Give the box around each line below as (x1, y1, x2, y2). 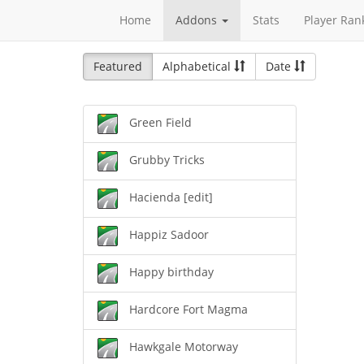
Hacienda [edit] (129, 189, 213, 206)
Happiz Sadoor (129, 227, 209, 243)
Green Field (129, 115, 192, 131)
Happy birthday (129, 264, 214, 280)
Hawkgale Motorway (129, 339, 238, 355)
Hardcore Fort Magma (129, 301, 248, 318)
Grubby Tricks (129, 152, 205, 168)
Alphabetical (162, 58, 234, 74)
